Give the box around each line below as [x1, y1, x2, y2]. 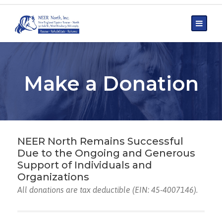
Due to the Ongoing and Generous [17, 147, 195, 159]
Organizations [17, 171, 89, 183]
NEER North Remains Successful [17, 135, 183, 147]
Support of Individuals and [17, 159, 152, 171]
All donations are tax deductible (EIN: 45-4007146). [17, 185, 198, 194]
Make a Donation [23, 71, 199, 96]
